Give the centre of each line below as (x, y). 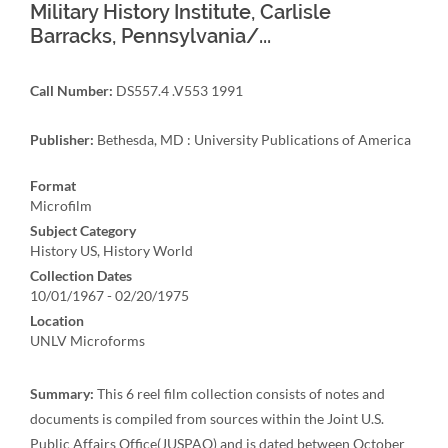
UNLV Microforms (87, 340)
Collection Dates (81, 275)
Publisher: (62, 139)
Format (53, 185)
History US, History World (111, 250)
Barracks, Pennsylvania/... (150, 36)
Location (57, 320)
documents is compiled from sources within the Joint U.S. (207, 418)
